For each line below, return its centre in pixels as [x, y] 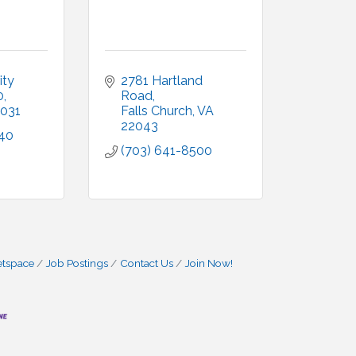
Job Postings [77, 263]
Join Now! [209, 263]
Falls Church [157, 111]
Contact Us [147, 263]
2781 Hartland [162, 81]
